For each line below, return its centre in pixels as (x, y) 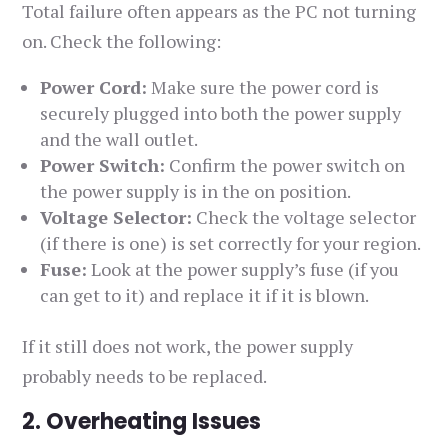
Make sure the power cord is (263, 87)
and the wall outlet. (119, 139)
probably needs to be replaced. (145, 376)
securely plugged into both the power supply (221, 113)
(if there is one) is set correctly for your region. (231, 243)
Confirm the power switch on (285, 165)
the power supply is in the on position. (196, 191)
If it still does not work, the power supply (188, 346)
